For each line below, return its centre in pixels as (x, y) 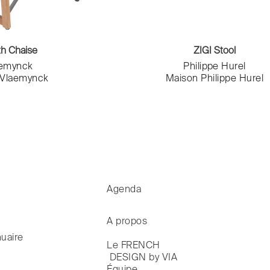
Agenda (124, 190)
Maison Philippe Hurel (215, 79)
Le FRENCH (133, 246)
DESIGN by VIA (143, 258)
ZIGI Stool (214, 52)
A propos (127, 222)
